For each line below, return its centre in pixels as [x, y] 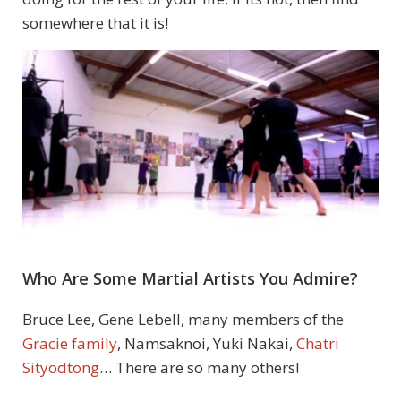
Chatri [318, 343]
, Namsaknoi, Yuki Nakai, [207, 343]
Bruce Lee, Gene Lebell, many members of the [183, 319]
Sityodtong [61, 367]
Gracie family [70, 343]
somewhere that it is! [95, 23]
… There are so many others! [199, 367]
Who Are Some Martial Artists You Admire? [190, 278]
